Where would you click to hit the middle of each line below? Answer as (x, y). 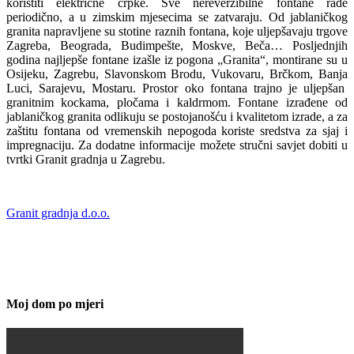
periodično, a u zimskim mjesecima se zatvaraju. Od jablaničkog (177, 17)
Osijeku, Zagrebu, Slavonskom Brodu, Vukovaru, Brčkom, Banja (177, 74)
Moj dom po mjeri (55, 303)
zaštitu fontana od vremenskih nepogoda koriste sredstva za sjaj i (177, 131)
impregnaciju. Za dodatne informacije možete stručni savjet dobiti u (177, 145)
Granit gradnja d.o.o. (58, 213)
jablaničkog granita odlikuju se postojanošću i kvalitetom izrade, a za (177, 117)
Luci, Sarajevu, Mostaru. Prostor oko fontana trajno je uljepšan (177, 88)
